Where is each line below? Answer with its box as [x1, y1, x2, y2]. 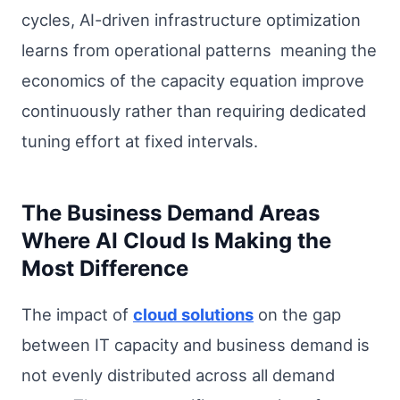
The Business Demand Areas [21, 199, 320, 226]
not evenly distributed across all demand [21, 365, 335, 386]
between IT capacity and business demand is [21, 335, 370, 355]
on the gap [254, 304, 341, 325]
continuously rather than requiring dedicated [21, 100, 366, 121]
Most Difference [21, 254, 188, 281]
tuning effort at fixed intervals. [21, 130, 258, 151]
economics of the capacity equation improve [21, 70, 364, 90]
